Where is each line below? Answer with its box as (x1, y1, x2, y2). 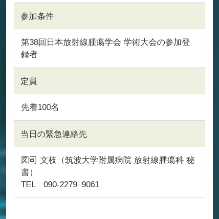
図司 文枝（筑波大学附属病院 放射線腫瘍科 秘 (21, 154, 195, 165)
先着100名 (21, 102, 59, 112)
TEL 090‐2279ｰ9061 (21, 179, 99, 189)
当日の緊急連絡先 (20, 129, 87, 139)
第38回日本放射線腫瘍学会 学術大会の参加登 (21, 37, 190, 47)
